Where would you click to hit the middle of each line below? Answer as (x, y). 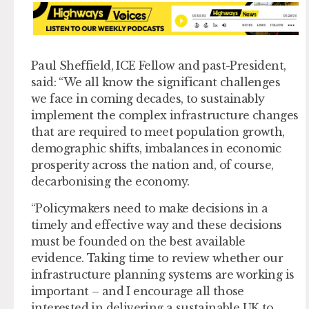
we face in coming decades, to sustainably (148, 99)
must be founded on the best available (138, 241)
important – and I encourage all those (138, 291)
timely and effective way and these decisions (157, 225)
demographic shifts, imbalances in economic (156, 149)
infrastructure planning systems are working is (163, 274)
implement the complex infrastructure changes (165, 116)
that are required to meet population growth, (158, 132)
